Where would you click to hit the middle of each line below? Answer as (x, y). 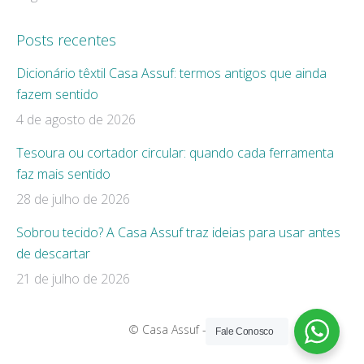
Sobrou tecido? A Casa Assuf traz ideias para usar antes (178, 232)
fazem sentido (57, 94)
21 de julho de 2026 (73, 278)
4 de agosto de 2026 (76, 119)
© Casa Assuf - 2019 (182, 329)
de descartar (53, 253)
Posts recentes (66, 39)
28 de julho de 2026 (73, 199)
